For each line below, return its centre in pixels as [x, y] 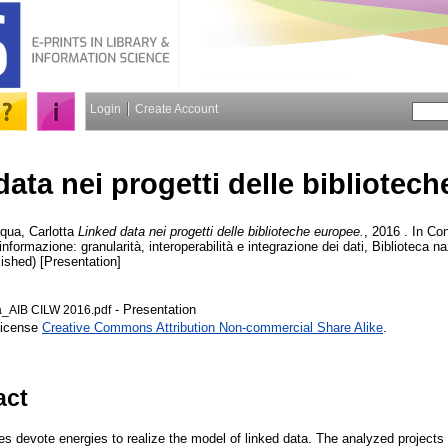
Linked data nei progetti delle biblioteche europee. [221, 231]
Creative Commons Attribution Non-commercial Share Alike [212, 327]
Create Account [176, 109]
